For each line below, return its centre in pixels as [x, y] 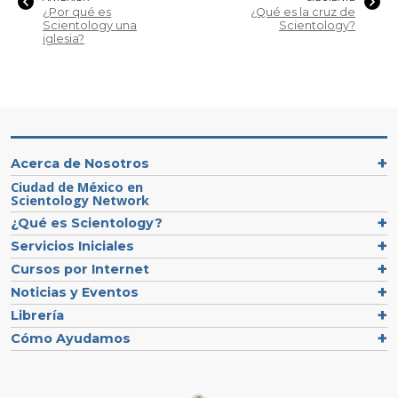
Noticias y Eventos [75, 292]
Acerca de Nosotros [80, 163]
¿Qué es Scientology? [87, 223]
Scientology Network [80, 200]
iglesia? [64, 38]
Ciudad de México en [77, 187]
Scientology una [90, 25]
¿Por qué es [77, 12]
